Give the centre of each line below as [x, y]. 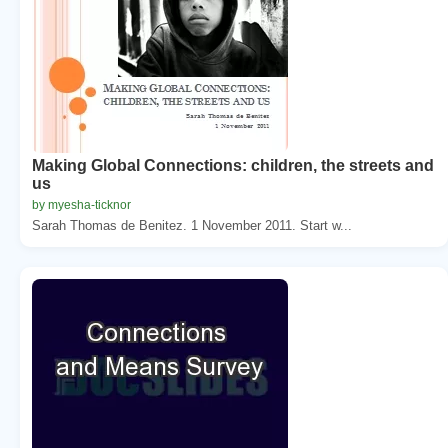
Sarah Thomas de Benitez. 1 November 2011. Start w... [192, 225]
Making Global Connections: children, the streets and [233, 165]
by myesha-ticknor [81, 204]
